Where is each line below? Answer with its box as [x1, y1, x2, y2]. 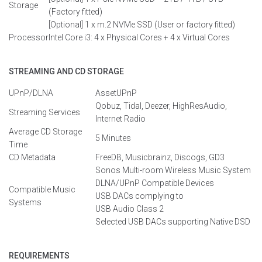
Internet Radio [95, 114, 146, 123]
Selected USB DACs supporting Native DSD [95, 217, 250, 226]
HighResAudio [173, 101, 225, 111]
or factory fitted [176, 20, 232, 29]
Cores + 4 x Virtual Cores [138, 33, 230, 42]
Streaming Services [9, 108, 80, 117]
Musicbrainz [125, 153, 171, 162]
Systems [9, 198, 42, 207]
